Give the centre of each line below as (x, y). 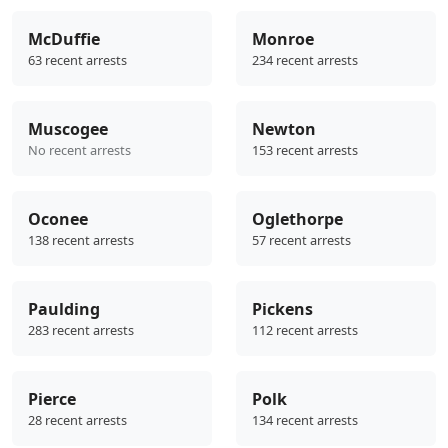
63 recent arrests (77, 60)
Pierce (52, 399)
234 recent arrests (305, 60)
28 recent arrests (77, 420)
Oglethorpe (297, 219)
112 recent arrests (305, 330)
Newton (284, 129)
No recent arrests (79, 150)
